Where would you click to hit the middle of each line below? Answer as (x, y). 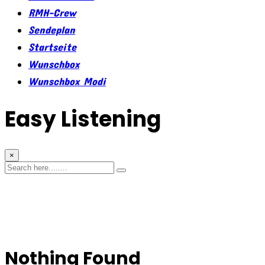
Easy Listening (83, 119)
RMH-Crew (52, 12)
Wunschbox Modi (67, 81)
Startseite (52, 47)
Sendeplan (52, 30)
